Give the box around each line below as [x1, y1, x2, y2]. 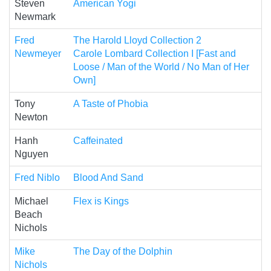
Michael [15, 196, 48, 207]
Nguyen [15, 149, 48, 160]
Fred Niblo [15, 172, 60, 183]
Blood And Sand [73, 172, 143, 183]
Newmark [15, 11, 56, 22]
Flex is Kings [73, 196, 129, 207]
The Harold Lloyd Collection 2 [73, 35, 201, 46]
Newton [15, 112, 48, 123]
